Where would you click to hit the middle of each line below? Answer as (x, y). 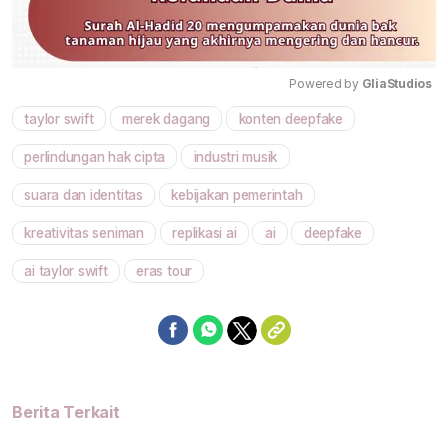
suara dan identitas (83, 194)
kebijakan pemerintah (237, 194)
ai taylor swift (66, 270)
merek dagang (166, 118)
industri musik (235, 156)
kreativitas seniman (84, 232)
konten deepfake (290, 118)
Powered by (325, 83)
